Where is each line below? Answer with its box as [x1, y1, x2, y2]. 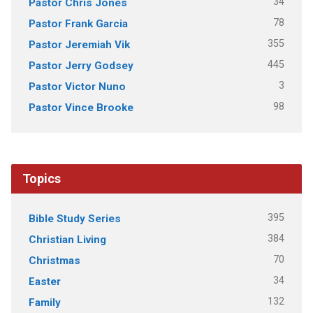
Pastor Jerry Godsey [28, 59, 133, 72]
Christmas [28, 254, 80, 267]
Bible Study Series [28, 212, 121, 225]
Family [28, 296, 61, 309]
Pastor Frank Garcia [28, 17, 128, 30]
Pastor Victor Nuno [28, 80, 126, 93]
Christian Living [28, 233, 106, 246]
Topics [22, 170, 61, 186]
